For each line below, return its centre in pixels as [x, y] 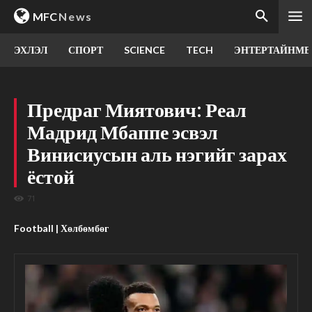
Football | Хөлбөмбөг [61, 228]
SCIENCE [145, 50]
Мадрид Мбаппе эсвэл [123, 132]
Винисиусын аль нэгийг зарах [157, 154]
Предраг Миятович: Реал [137, 109]
